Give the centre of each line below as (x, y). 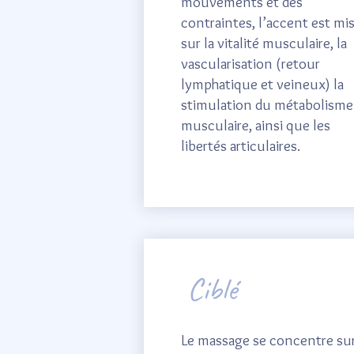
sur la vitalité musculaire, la (264, 43)
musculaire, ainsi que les (256, 125)
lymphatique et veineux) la (262, 84)
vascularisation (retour (250, 64)
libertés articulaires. (241, 146)
